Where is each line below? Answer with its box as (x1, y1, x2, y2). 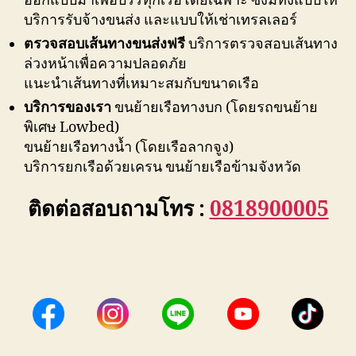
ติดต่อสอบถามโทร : (27, 196, 210, 222)
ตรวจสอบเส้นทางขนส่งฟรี (24, 35, 185, 54)
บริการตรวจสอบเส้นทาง (185, 35, 338, 54)
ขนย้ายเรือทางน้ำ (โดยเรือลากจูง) (24, 138, 234, 157)
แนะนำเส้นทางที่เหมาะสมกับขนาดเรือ (24, 75, 259, 94)
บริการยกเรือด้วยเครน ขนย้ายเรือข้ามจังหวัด (24, 158, 301, 177)
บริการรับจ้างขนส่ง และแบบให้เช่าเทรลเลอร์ (24, 11, 297, 30)
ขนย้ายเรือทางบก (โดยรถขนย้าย (111, 99, 318, 118)
